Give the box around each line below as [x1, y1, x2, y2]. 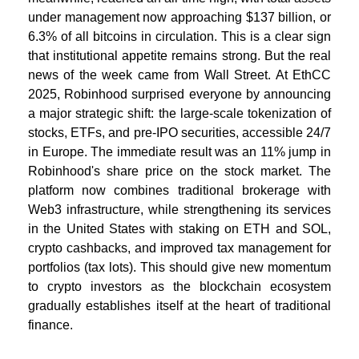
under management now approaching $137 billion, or [28, 10, 331, 25]
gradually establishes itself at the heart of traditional [28, 299, 331, 313]
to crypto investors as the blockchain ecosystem [28, 280, 331, 294]
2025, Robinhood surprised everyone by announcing [28, 87, 331, 102]
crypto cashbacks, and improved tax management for [28, 241, 331, 256]
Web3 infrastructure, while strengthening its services [28, 203, 331, 217]
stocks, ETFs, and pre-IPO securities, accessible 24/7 [28, 126, 331, 140]
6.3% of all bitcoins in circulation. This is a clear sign [28, 30, 331, 44]
